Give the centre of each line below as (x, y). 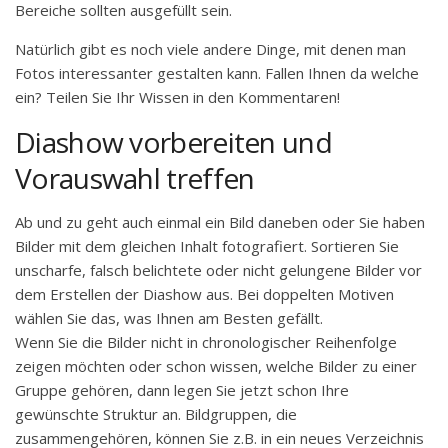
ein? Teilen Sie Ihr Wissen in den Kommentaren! (177, 96)
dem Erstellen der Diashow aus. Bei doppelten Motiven (204, 293)
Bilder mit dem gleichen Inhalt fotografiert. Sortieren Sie (207, 245)
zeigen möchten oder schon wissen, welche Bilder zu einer (216, 365)
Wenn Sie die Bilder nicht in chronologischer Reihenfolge (206, 341)
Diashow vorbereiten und (173, 141)
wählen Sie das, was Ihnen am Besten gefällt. (169, 317)
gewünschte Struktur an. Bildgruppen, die (156, 413)
